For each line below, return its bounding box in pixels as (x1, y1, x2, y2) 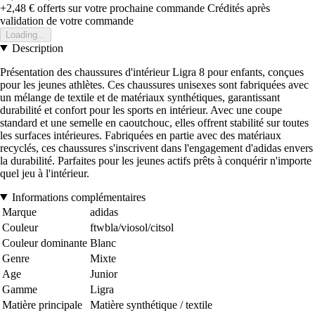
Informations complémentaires (11, 191, 146, 203)
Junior (90, 267, 117, 280)
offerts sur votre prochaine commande (34, 1, 205, 14)
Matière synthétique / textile (90, 298, 212, 311)
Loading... (6, 29, 46, 40)
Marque (2, 205, 37, 218)
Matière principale (2, 298, 82, 311)
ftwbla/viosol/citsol (90, 221, 174, 233)
